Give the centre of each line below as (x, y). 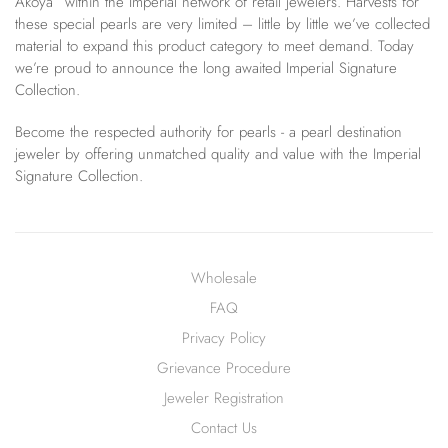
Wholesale (224, 278)
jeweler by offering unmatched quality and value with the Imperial (218, 154)
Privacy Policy (224, 338)
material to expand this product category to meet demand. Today (214, 46)
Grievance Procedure (224, 368)
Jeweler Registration (224, 398)
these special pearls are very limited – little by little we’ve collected (222, 24)
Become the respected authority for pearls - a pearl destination (208, 132)
